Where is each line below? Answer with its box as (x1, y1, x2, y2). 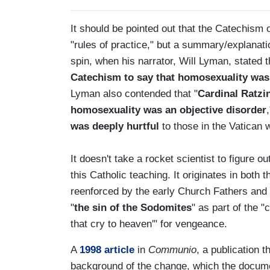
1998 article (80, 243, 134, 256)
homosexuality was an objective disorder (71, 104, 266, 116)
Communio (148, 243, 196, 256)
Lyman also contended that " (71, 87, 198, 99)
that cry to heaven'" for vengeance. (71, 218, 227, 230)
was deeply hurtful (71, 120, 159, 132)
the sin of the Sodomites (74, 201, 192, 213)
